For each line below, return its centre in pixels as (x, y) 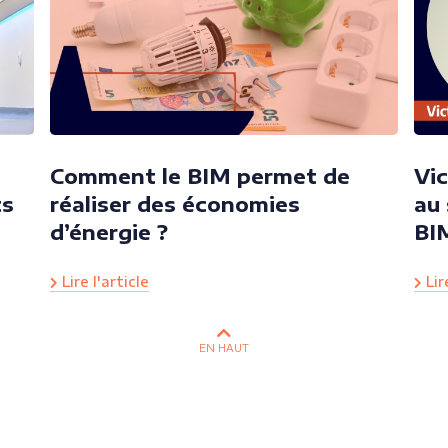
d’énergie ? (108, 231)
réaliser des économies (174, 203)
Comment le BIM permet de (199, 175)
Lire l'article (103, 281)
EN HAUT (224, 347)
